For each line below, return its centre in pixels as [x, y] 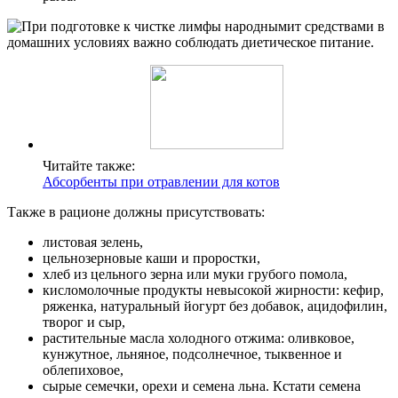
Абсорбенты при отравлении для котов [161, 181]
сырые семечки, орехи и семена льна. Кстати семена [202, 386]
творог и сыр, [84, 322]
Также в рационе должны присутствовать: [136, 211]
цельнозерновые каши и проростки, [151, 258]
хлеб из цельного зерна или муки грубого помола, [195, 274]
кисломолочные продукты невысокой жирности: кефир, [213, 290]
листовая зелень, [93, 242]
